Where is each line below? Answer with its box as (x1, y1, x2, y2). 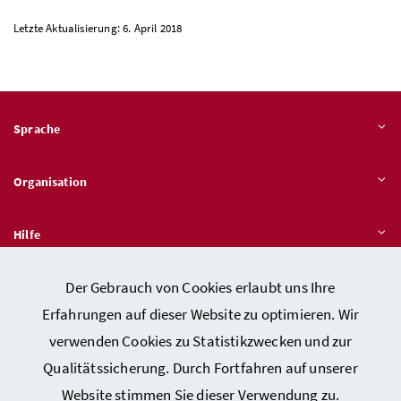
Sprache (13, 120, 61, 137)
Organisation (13, 173, 88, 190)
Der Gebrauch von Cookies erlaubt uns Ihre (65, 277, 336, 297)
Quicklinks (13, 278, 75, 295)
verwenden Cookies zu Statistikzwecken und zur (48, 331, 353, 351)
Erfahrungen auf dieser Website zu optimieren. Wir (41, 304, 360, 324)
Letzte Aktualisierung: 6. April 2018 (13, 20, 183, 36)
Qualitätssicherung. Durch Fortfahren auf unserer (43, 358, 358, 378)
